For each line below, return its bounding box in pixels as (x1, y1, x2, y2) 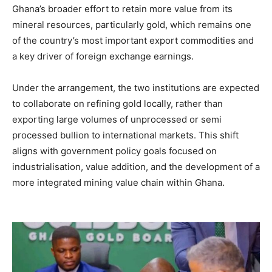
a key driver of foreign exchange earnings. (12, 50, 194, 62)
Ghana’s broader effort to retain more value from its (12, 2, 233, 15)
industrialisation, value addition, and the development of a (12, 160, 260, 172)
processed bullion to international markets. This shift (12, 129, 239, 141)
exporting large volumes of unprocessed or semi (12, 113, 222, 125)
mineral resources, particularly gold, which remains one (12, 18, 251, 30)
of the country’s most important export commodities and (12, 34, 254, 46)
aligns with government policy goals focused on (12, 144, 217, 157)
